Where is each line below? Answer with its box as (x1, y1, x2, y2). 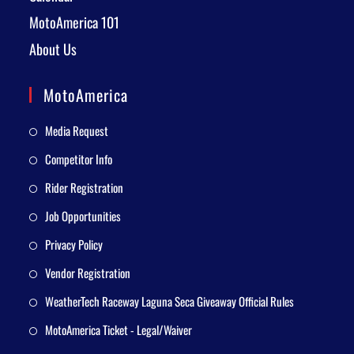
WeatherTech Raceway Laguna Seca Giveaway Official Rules (45, 292, 295, 311)
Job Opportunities (45, 207, 122, 225)
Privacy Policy (45, 235, 104, 254)
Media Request (45, 122, 109, 140)
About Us (29, 39, 77, 60)
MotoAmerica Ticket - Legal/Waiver (45, 321, 193, 339)
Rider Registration (45, 179, 124, 197)
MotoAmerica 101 (29, 12, 120, 33)
